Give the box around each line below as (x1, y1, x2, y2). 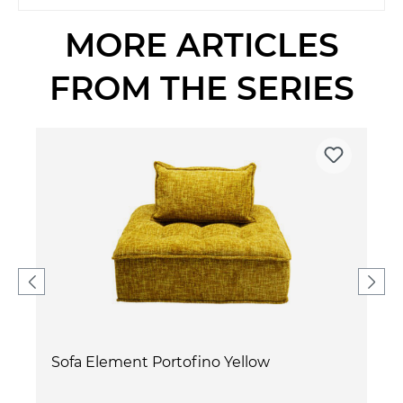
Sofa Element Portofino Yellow (51, 353, 270, 371)
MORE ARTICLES (64, 24, 339, 65)
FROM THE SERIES (49, 67, 354, 108)
